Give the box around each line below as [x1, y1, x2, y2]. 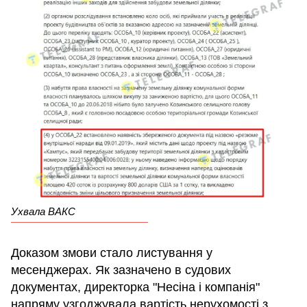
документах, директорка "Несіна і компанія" [11, 280, 260, 295]
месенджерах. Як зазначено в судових [11, 263, 231, 278]
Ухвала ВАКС [11, 206, 75, 218]
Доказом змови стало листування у [11, 246, 212, 260]
